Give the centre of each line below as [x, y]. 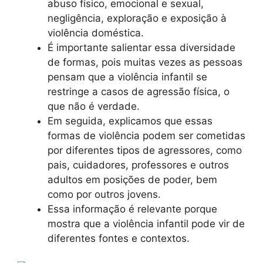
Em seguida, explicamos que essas [130, 121]
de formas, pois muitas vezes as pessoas [145, 62]
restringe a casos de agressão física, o [139, 92]
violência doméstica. [96, 33]
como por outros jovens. [104, 194]
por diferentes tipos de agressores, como [145, 150]
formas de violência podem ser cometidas [146, 136]
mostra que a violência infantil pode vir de [146, 224]
